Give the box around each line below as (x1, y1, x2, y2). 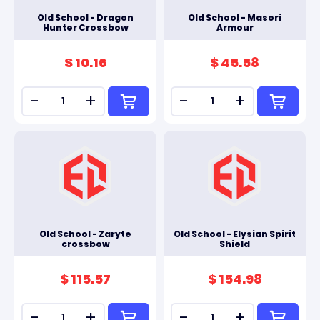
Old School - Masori (188, 11, 281, 24)
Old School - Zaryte (39, 228, 131, 240)
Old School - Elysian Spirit (174, 228, 296, 240)
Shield (219, 238, 250, 250)
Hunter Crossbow (42, 21, 129, 34)
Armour (216, 21, 254, 34)
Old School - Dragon (37, 11, 134, 24)
